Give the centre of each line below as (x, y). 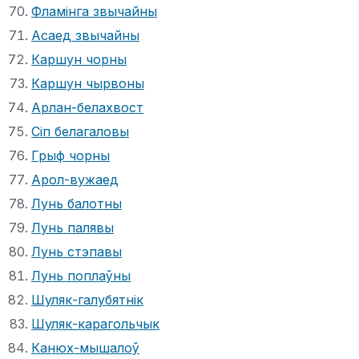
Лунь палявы (73, 227)
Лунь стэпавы (77, 251)
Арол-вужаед (75, 179)
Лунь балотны (77, 203)
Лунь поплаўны (81, 275)
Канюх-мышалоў (85, 347)
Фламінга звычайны (94, 11)
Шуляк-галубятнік (87, 299)
